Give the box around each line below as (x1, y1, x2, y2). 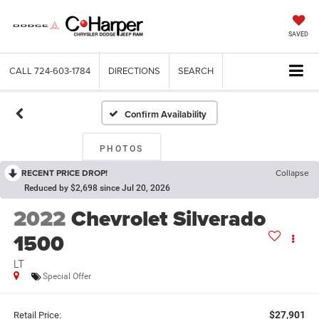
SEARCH (178, 64, 214, 78)
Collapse (276, 167, 309, 179)
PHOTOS (99, 144, 144, 155)
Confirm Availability (125, 108, 207, 122)
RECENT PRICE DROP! (21, 167, 108, 179)
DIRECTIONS (108, 64, 160, 78)
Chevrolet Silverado (70, 203, 266, 235)
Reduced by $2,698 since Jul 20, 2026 (24, 183, 170, 194)
